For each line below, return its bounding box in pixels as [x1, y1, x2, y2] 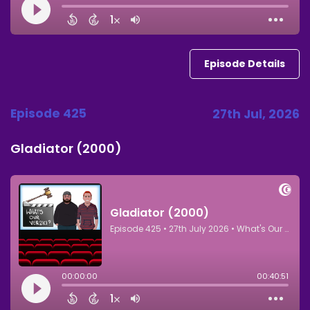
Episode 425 [10, 104, 86, 122]
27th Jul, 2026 [212, 105, 300, 122]
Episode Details [204, 56, 285, 71]
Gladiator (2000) [10, 139, 122, 157]
